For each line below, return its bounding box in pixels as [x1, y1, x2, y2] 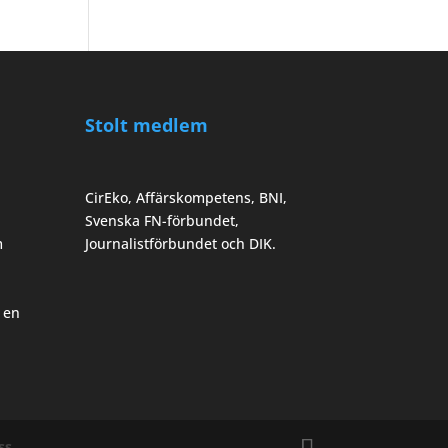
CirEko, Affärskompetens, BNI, [85, 187, 288, 207]
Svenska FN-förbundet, [85, 210, 240, 230]
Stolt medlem [85, 112, 209, 137]
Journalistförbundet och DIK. [85, 233, 277, 253]
